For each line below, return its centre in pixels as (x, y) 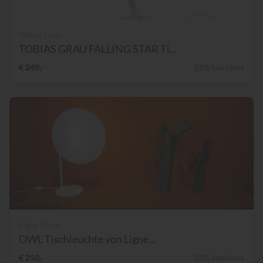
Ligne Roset (40, 225)
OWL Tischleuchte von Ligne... (87, 239)
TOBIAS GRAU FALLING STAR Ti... (98, 49)
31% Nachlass (219, 68)
